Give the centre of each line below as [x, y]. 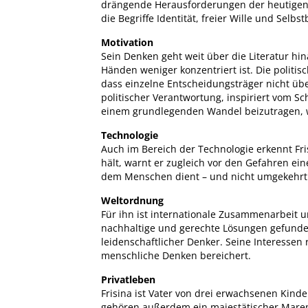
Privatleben [128, 279]
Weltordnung [132, 200]
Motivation [127, 42]
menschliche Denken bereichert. [176, 255]
